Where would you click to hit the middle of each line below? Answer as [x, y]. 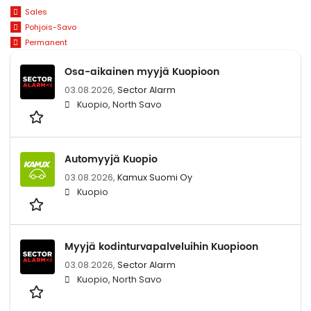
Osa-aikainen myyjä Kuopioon [142, 72]
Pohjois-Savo [50, 27]
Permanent [46, 42]
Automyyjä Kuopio [111, 159]
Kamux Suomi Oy [155, 177]
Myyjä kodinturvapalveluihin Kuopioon [161, 246]
